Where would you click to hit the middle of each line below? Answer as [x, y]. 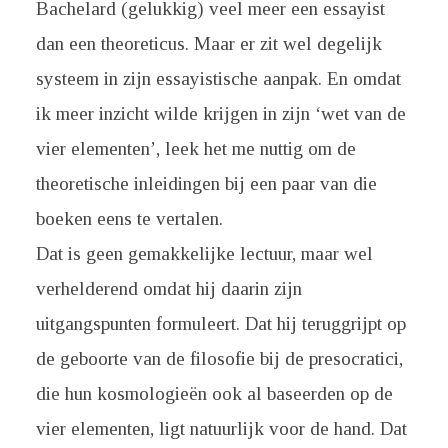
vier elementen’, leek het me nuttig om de [195, 148]
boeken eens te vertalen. [129, 218]
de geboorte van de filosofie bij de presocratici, [219, 358]
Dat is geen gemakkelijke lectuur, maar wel [204, 253]
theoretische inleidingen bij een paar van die [206, 183]
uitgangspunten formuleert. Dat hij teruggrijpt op [220, 323]
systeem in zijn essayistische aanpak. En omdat [218, 78]
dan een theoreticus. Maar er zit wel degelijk [208, 43]
